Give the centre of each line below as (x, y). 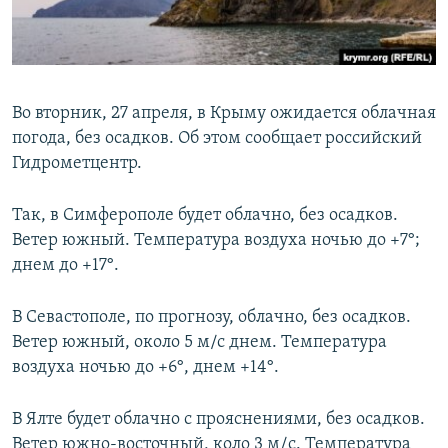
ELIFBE (55, 90)
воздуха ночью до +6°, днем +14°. (145, 368)
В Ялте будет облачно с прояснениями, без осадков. (218, 420)
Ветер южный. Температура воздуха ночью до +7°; (216, 241)
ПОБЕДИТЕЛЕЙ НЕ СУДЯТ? (111, 18)
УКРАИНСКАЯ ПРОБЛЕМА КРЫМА (130, 126)
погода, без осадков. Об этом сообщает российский (217, 139)
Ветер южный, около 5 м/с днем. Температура (199, 343)
